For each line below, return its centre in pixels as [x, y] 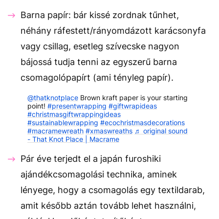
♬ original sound [161, 131]
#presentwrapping [77, 106]
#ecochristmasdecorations [142, 122]
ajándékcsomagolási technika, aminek [99, 174]
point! [37, 106]
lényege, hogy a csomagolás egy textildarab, [113, 190]
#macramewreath [55, 131]
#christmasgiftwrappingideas [74, 114]
